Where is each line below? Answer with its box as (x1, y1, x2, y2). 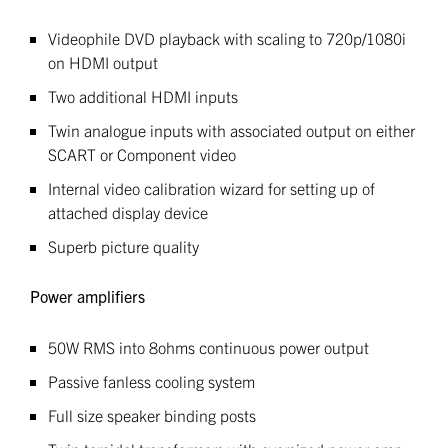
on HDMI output (48, 52, 158, 72)
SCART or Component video (48, 144, 236, 164)
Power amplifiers (30, 286, 145, 306)
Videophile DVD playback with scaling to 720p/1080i (48, 28, 406, 48)
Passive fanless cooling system (48, 371, 255, 391)
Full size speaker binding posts (48, 405, 256, 425)
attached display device (48, 202, 208, 222)
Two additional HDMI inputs (48, 86, 238, 106)
